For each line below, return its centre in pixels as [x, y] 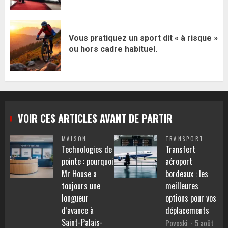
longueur [75, 198]
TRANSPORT [185, 139]
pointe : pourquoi [88, 161]
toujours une [81, 186]
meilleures [182, 186]
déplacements [187, 210]
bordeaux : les [187, 173]
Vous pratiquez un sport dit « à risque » [143, 38]
